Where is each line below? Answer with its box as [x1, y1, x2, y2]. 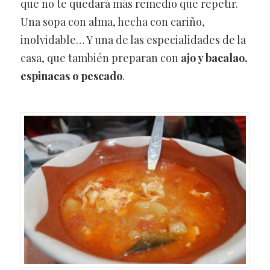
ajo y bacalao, [180, 50, 248, 65]
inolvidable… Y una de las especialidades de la [20, 32, 246, 47]
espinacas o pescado [20, 68, 122, 83]
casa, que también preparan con [20, 50, 181, 65]
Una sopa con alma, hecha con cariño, [20, 14, 205, 29]
